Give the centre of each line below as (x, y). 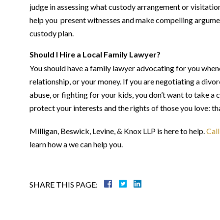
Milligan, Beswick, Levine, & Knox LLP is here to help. (118, 131)
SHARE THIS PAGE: (64, 184)
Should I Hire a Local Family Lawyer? (95, 54)
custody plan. (52, 33)
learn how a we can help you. (76, 144)
